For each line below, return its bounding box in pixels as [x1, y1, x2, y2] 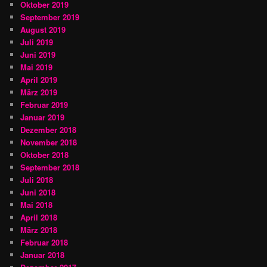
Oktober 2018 [20, 148, 69, 160]
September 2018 [20, 161, 80, 173]
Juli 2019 [20, 36, 54, 48]
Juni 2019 [20, 48, 56, 60]
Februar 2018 [20, 236, 69, 248]
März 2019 [20, 86, 58, 98]
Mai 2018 [20, 198, 53, 210]
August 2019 [20, 23, 66, 35]
